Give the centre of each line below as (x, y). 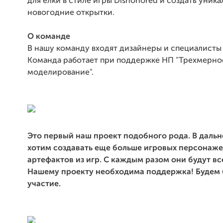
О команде (49, 37)
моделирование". (61, 73)
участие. (45, 184)
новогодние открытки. (71, 13)
